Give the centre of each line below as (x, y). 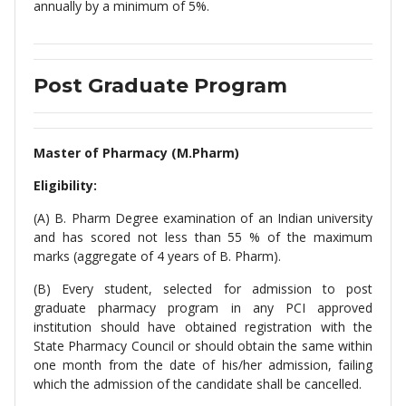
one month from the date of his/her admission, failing (203, 365)
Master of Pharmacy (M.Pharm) (136, 153)
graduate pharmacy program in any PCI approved (203, 308)
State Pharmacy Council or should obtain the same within (203, 346)
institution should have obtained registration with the (203, 327)
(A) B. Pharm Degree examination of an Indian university (203, 218)
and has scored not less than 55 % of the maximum (203, 237)
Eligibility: (65, 185)
